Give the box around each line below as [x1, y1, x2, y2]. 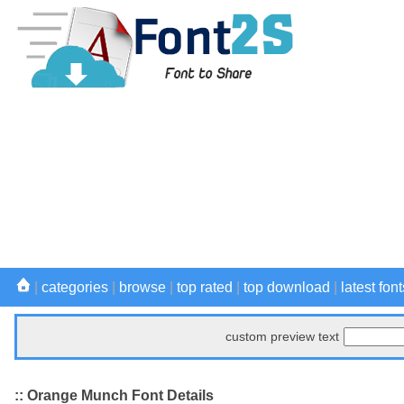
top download [243, 280, 330, 295]
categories [41, 280, 108, 295]
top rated [177, 280, 233, 295]
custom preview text [225, 329, 339, 344]
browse [119, 280, 166, 295]
